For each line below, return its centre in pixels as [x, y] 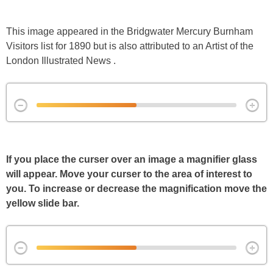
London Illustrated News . [61, 61]
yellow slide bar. [44, 204]
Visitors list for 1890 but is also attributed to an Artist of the [130, 46]
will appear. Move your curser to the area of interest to [129, 174]
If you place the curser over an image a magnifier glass [132, 160]
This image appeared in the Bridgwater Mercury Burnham [129, 32]
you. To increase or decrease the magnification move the [136, 189]
